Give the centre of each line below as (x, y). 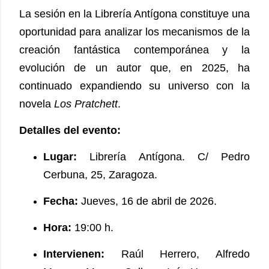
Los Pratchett (86, 104)
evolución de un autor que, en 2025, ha (134, 68)
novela (35, 104)
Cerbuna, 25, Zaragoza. (100, 175)
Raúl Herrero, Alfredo (186, 254)
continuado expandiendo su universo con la (134, 86)
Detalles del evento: (70, 131)
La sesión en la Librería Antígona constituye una (134, 14)
